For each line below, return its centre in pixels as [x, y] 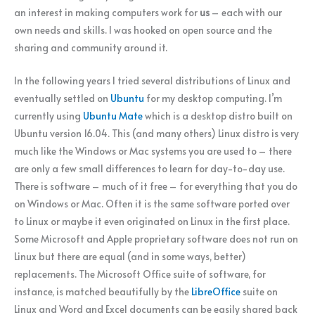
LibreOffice [216, 291]
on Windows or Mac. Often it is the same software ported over [152, 203]
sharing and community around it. [91, 47]
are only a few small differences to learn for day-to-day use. [149, 168]
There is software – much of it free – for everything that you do [156, 186]
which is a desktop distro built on [218, 115]
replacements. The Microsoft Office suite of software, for [140, 274]
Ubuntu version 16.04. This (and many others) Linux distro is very [156, 133]
